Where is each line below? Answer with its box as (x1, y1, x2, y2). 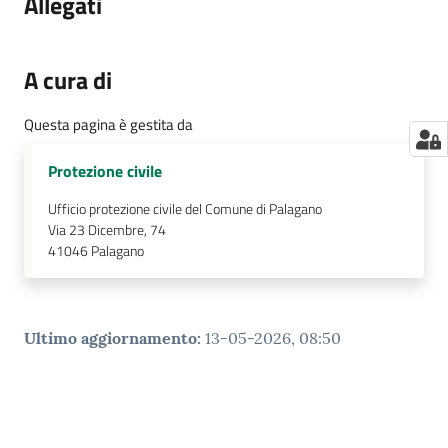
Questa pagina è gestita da (24, 113, 193, 137)
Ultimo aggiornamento (24, 328, 197, 349)
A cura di (24, 62, 112, 99)
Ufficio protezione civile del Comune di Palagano (48, 198, 322, 221)
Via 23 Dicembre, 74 (48, 219, 166, 242)
